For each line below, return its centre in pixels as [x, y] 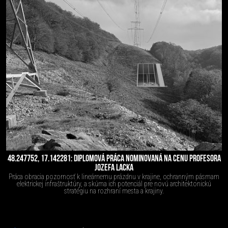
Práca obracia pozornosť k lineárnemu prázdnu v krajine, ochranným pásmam [114, 177]
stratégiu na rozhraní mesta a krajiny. [114, 191]
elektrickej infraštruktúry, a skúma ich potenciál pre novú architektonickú [114, 184]
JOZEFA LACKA [114, 168]
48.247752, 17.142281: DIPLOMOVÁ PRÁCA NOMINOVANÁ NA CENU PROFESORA [114, 159]
